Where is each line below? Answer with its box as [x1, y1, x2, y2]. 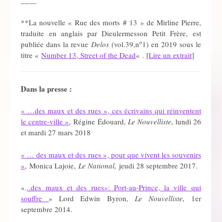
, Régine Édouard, [69, 116, 128, 127]
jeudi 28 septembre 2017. [119, 160, 198, 170]
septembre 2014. [21, 204, 73, 215]
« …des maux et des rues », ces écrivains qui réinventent [21, 106, 201, 116]
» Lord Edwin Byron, [49, 193, 135, 204]
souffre [21, 193, 49, 204]
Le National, [78, 160, 119, 170]
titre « [21, 50, 42, 60]
